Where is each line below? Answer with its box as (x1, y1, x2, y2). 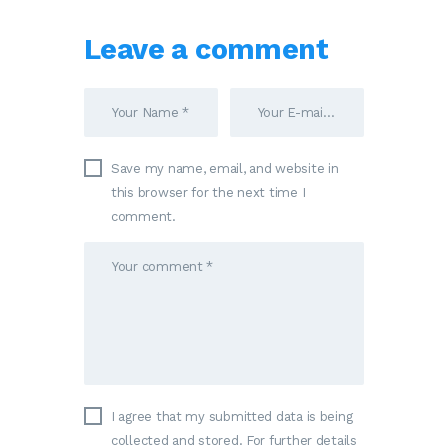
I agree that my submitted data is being (111, 408, 353, 424)
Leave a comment (84, 31, 328, 66)
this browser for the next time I (111, 184, 306, 200)
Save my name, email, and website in (111, 160, 339, 176)
